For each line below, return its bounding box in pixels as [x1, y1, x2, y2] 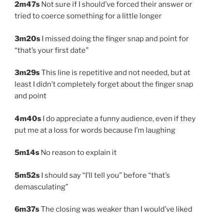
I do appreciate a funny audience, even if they [41, 114, 196, 123]
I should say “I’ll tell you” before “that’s [40, 170, 170, 180]
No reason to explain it [39, 148, 118, 157]
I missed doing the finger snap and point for [40, 34, 189, 43]
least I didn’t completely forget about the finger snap [15, 80, 193, 89]
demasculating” [15, 182, 70, 191]
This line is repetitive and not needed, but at [40, 68, 190, 77]
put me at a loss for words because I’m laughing [15, 125, 177, 135]
